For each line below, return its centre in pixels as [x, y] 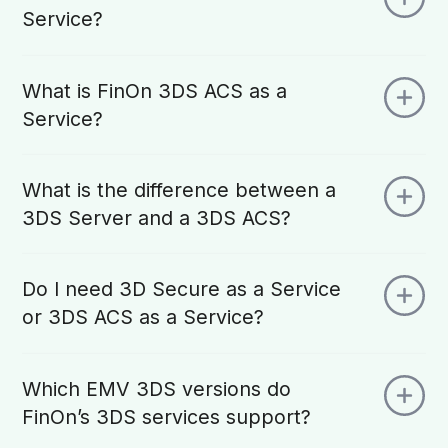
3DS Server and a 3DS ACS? [180, 218]
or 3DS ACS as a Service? [179, 317]
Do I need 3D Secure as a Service [182, 289]
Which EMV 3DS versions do [157, 388]
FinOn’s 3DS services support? [227, 416]
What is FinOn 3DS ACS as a [155, 90]
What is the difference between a [179, 190]
